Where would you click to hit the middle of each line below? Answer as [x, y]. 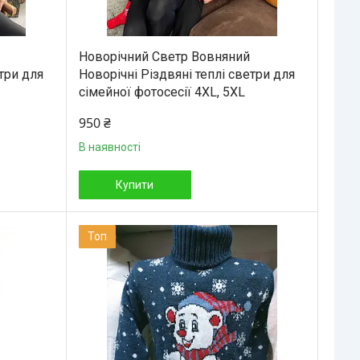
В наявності [109, 147]
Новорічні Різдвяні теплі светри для [186, 74]
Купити [135, 184]
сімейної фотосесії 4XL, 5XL [162, 92]
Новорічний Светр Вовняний [164, 56]
